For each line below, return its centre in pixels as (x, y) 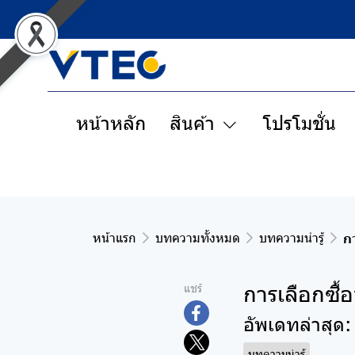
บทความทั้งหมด (198, 237)
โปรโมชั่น (300, 122)
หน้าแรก (115, 237)
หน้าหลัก (111, 122)
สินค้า (192, 122)
